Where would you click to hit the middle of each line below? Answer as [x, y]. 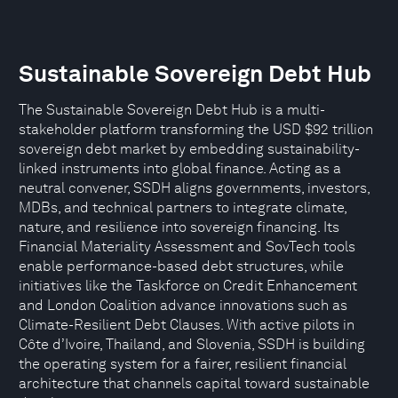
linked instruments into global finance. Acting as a [180, 168]
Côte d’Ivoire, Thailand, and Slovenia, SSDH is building [192, 344]
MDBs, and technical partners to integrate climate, [183, 207]
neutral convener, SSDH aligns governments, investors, [194, 188]
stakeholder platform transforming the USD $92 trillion [196, 129]
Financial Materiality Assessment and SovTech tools [187, 247]
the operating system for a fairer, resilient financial [183, 364]
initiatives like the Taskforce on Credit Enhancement [188, 286]
